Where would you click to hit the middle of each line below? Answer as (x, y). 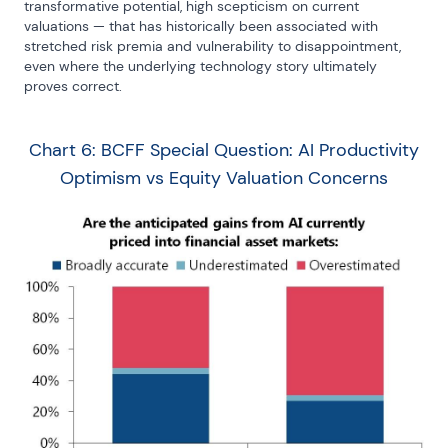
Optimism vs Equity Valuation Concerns (224, 177)
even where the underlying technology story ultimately (200, 65)
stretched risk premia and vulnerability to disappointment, (212, 45)
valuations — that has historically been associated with (201, 25)
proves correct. (73, 85)
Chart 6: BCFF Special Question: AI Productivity (224, 149)
